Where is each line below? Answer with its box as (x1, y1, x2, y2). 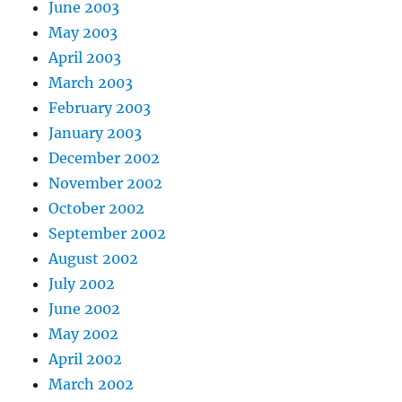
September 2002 (48, 224, 167, 243)
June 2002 (48, 300, 121, 319)
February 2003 (48, 99, 152, 118)
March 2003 (48, 74, 134, 92)
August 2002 (48, 249, 139, 268)
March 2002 (48, 375, 135, 394)
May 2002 (48, 325, 119, 344)
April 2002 (48, 350, 123, 369)
